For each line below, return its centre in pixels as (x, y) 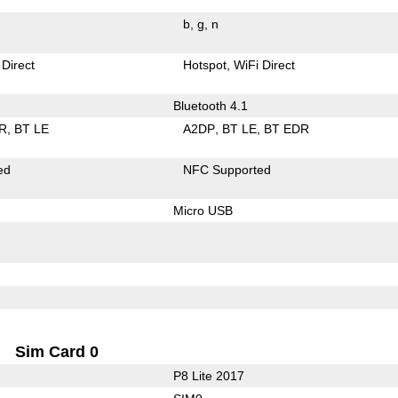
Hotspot (205, 64)
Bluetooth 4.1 (210, 105)
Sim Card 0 (57, 351)
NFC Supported (227, 169)
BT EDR (287, 128)
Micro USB (203, 210)
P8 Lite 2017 (208, 375)
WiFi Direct (265, 64)
